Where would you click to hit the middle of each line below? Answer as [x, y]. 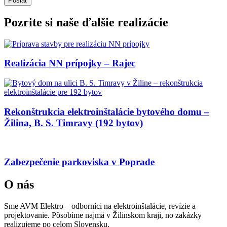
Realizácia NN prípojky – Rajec [70, 63]
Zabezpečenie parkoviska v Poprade [79, 162]
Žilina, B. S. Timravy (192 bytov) [73, 123]
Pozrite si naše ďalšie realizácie [86, 22]
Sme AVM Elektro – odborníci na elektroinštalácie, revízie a [100, 206]
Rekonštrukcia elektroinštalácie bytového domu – [107, 111]
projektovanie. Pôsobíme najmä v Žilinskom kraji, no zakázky [103, 215]
